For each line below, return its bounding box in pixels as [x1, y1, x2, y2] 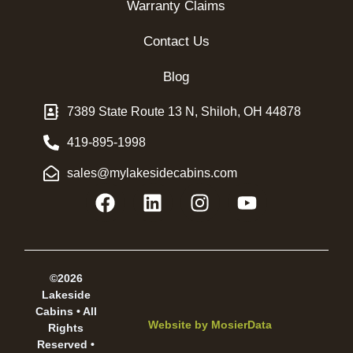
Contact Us [143, 34, 210, 50]
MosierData [210, 318, 272, 332]
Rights [48, 321, 84, 335]
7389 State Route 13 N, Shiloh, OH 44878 [66, 105, 301, 119]
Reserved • [37, 338, 95, 351]
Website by [147, 318, 211, 332]
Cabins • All [35, 305, 97, 318]
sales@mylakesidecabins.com [66, 166, 237, 180]
